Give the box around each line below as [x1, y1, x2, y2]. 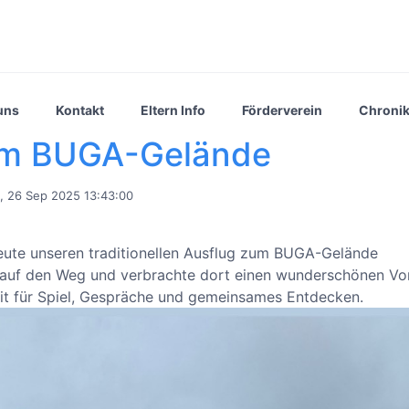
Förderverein [242, 101, 322, 118]
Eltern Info [141, 101, 205, 118]
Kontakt [56, 101, 104, 118]
